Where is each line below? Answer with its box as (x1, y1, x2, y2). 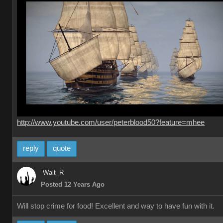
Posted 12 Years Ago (41, 181, 105, 188)
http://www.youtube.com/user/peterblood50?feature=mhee (17, 118, 205, 126)
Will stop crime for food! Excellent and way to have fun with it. (17, 202, 215, 210)
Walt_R (43, 169, 64, 176)
